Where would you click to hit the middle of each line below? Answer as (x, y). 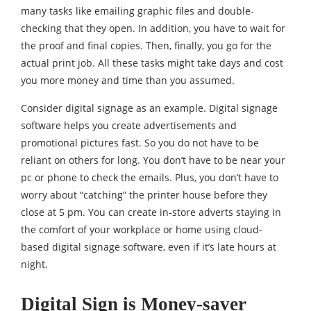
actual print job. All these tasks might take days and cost (152, 63)
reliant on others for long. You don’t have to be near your (153, 160)
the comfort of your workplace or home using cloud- (142, 229)
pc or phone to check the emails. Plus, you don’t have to (150, 177)
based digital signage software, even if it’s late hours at (149, 247)
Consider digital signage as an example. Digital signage (149, 108)
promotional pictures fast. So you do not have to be (140, 143)
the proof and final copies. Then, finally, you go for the (146, 45)
